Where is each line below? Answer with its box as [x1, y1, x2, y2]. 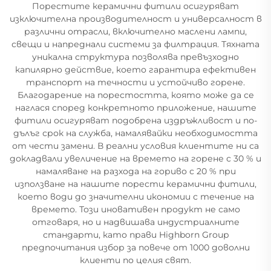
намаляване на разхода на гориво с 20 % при [35, 165, 236, 177]
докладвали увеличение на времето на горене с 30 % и [10, 152, 261, 164]
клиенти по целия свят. [80, 254, 191, 266]
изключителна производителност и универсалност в [9, 13, 262, 24]
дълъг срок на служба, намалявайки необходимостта [13, 127, 258, 139]
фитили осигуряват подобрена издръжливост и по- [14, 114, 257, 126]
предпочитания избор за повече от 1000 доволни [21, 241, 250, 253]
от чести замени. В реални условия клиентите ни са [12, 140, 259, 151]
